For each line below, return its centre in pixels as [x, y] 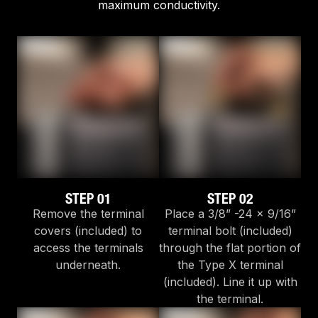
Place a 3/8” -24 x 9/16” [230, 214]
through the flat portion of [230, 248]
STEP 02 [230, 199]
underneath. [88, 265]
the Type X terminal [230, 265]
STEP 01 [88, 199]
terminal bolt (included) [230, 231]
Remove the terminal [88, 214]
